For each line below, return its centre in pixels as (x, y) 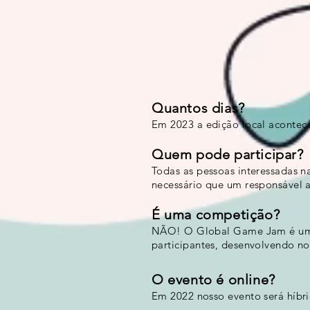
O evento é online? (213, 280)
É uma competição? (216, 215)
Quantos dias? (198, 108)
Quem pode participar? (228, 154)
